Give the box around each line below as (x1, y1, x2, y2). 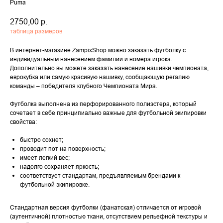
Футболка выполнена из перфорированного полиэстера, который (10, 100, 197, 108)
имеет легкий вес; (20, 154, 70, 162)
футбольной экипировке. (20, 181, 90, 189)
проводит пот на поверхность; (20, 145, 106, 153)
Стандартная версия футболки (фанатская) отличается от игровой (10, 204, 201, 212)
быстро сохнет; (20, 136, 63, 144)
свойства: (10, 118, 37, 126)
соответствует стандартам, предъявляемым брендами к (20, 172, 180, 180)
